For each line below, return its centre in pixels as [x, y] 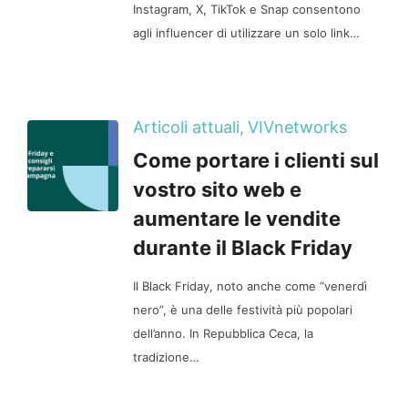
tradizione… [166, 357]
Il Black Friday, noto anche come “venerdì [250, 286]
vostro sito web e [217, 189]
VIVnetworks [297, 127]
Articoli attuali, [189, 127]
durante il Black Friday [243, 248]
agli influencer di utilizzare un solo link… [246, 32]
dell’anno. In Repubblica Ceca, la [223, 333]
